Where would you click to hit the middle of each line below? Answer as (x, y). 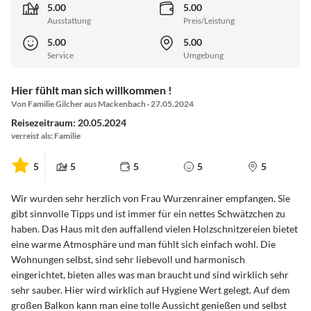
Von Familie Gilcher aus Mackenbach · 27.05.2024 (102, 104)
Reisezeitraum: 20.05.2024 (69, 123)
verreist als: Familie (46, 136)
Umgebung (203, 56)
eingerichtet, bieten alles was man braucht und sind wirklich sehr (150, 275)
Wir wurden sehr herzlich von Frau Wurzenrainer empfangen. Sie (151, 199)
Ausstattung (69, 21)
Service (60, 56)
